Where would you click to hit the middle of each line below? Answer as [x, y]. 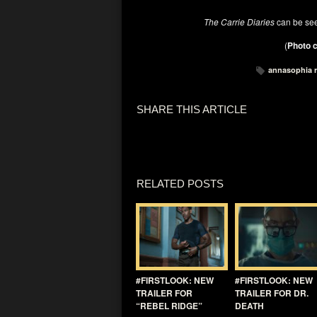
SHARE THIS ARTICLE [192, 109]
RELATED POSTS [180, 184]
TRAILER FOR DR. [272, 293]
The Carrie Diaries [239, 22]
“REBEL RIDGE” [169, 306]
